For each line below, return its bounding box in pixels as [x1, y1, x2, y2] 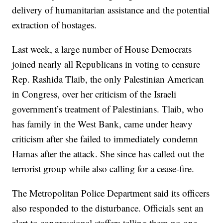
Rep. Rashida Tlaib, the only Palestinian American [12, 73, 205, 86]
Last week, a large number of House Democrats [12, 43, 192, 56]
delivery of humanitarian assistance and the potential [12, 3, 210, 16]
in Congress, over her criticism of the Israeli [12, 88, 177, 101]
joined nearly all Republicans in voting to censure [12, 58, 201, 71]
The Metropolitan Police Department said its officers [12, 187, 210, 200]
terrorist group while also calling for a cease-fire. [12, 162, 195, 175]
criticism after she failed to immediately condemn [12, 132, 199, 145]
